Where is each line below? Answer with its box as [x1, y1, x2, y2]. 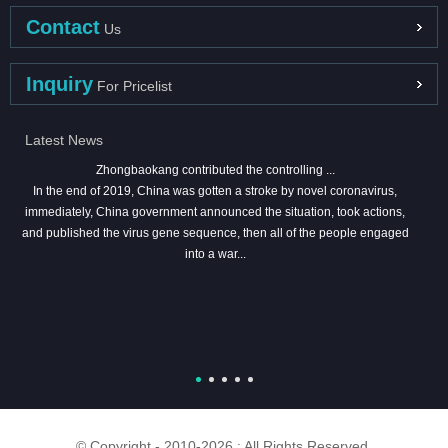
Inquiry [26, 73, 93, 96]
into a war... [184, 247, 246, 262]
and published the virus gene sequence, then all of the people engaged [21, 226, 409, 241]
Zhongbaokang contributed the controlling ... [95, 163, 335, 178]
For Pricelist [93, 78, 172, 95]
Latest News [25, 132, 103, 149]
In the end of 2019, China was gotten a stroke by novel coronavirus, [33, 184, 398, 199]
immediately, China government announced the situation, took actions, [25, 205, 406, 220]
